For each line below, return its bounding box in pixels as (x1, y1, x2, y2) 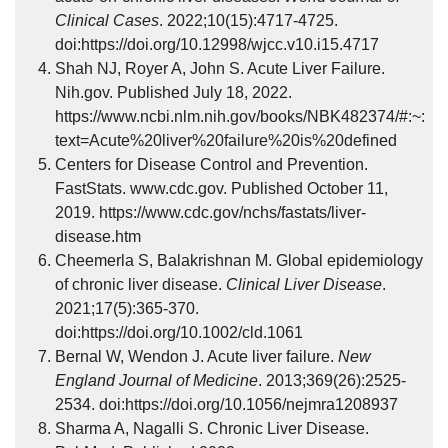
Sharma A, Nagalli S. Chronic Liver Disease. (55, 420, 369, 437)
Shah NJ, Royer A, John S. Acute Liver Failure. (55, 60, 385, 77)
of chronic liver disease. (55, 276, 226, 293)
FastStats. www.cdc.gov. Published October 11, (55, 180, 388, 197)
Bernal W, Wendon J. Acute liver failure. (55, 348, 338, 365)
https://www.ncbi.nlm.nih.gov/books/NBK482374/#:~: (55, 108, 425, 125)
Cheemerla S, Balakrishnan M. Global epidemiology (55, 252, 423, 269)
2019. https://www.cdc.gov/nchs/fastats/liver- (55, 204, 366, 221)
